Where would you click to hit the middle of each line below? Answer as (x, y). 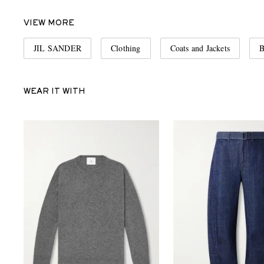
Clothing (126, 48)
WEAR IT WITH (55, 92)
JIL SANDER (57, 48)
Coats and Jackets (200, 48)
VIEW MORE (49, 24)
